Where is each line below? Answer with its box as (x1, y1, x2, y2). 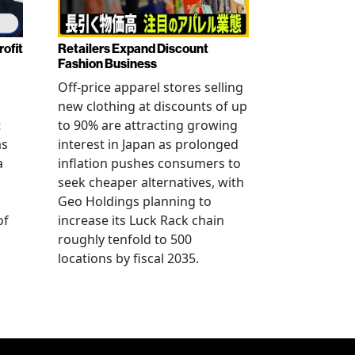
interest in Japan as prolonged (58, 135, 239, 153)
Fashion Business (58, 55, 157, 71)
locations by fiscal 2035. (58, 249, 199, 267)
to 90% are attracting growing (58, 116, 238, 134)
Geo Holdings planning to (58, 192, 212, 210)
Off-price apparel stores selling (58, 78, 243, 96)
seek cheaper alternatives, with (58, 173, 244, 191)
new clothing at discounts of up (58, 97, 247, 115)
